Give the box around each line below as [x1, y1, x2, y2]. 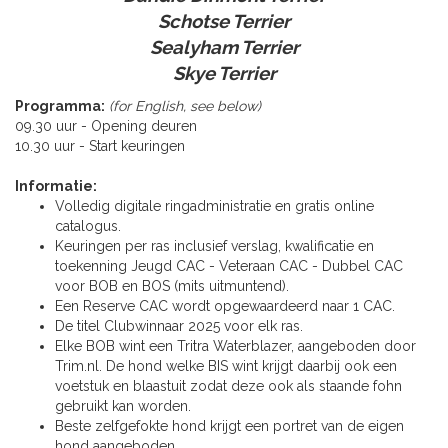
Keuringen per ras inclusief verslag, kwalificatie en [55, 238, 374, 255]
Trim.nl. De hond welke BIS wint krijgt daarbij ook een [55, 358, 397, 375]
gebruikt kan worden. [55, 398, 191, 415]
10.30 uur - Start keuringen [15, 138, 185, 155]
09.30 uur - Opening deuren [15, 118, 197, 135]
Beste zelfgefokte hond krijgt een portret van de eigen [55, 418, 404, 435]
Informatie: [15, 178, 97, 195]
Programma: [15, 98, 105, 115]
